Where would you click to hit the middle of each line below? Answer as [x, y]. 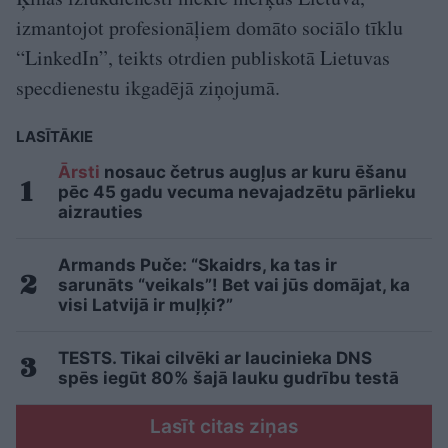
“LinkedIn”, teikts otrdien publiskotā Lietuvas [203, 58]
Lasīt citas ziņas [224, 427]
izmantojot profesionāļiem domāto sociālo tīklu [209, 28]
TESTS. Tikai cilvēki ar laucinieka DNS [215, 358]
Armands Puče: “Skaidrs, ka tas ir [197, 265]
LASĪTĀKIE [54, 137]
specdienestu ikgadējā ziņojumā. [148, 88]
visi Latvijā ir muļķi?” [145, 305]
